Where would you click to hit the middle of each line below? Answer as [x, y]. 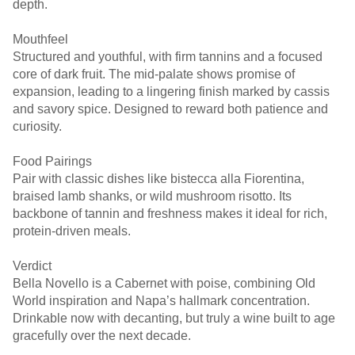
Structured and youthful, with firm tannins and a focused [168, 57]
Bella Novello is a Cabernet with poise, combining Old [164, 283]
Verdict [32, 266]
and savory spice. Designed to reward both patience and [170, 109]
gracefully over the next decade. [102, 336]
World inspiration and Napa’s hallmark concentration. [161, 301]
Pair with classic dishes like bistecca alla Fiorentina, [158, 179]
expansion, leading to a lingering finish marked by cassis [171, 92]
